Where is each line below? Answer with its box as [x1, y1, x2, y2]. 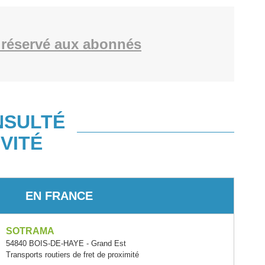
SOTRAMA [6, 226, 54, 236]
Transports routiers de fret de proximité [6, 250, 139, 259]
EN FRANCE [25, 189, 93, 202]
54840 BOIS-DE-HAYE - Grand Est [6, 239, 126, 248]
